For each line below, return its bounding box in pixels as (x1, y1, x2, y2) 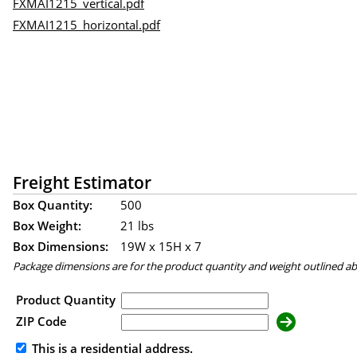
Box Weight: (13, 217, 81, 233)
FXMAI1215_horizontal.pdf (13, 16, 160, 33)
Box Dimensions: (13, 237, 108, 254)
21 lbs (120, 217, 154, 233)
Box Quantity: (13, 196, 92, 213)
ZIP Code (15, 313, 67, 330)
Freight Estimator (13, 170, 151, 194)
